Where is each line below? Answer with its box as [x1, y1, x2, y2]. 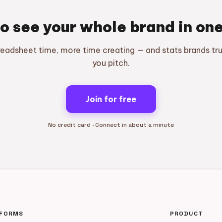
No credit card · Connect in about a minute [48, 121, 174, 129]
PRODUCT [169, 210, 203, 218]
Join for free [86, 94, 136, 104]
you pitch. [92, 58, 130, 68]
